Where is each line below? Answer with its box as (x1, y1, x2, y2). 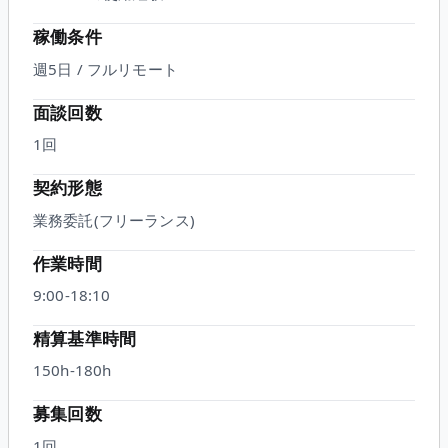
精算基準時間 (33, 327, 137, 351)
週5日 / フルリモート (33, 58, 178, 79)
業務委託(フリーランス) (33, 209, 195, 230)
